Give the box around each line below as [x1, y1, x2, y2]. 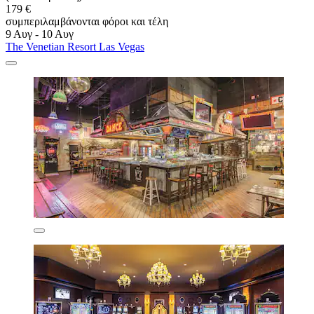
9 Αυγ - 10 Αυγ [6, 27, 74, 40]
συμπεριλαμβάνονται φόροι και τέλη [6, 15, 168, 27]
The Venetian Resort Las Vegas [6, 40, 144, 53]
